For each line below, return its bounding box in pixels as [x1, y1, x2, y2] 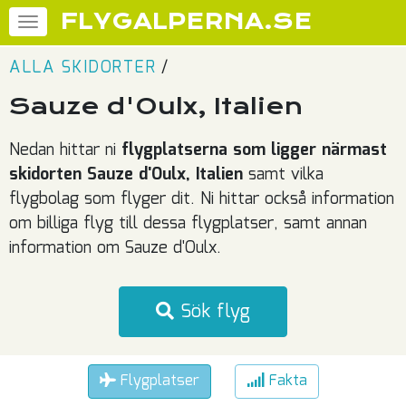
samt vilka [243, 162, 324, 188]
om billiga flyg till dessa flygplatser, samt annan [9, 211, 367, 237]
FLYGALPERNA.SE [61, 9, 312, 34]
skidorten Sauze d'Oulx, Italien [9, 162, 243, 188]
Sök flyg [174, 297, 250, 326]
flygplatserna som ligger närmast [121, 138, 387, 163]
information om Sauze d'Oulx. [9, 236, 221, 261]
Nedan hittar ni [9, 138, 121, 163]
